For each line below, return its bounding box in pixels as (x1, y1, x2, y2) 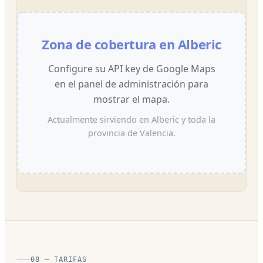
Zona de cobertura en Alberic (42, 35, 221, 53)
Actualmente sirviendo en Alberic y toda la (48, 113, 215, 125)
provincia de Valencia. (87, 127, 176, 139)
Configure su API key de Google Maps (48, 62, 215, 75)
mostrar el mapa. (93, 92, 170, 106)
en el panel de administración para (55, 77, 208, 90)
